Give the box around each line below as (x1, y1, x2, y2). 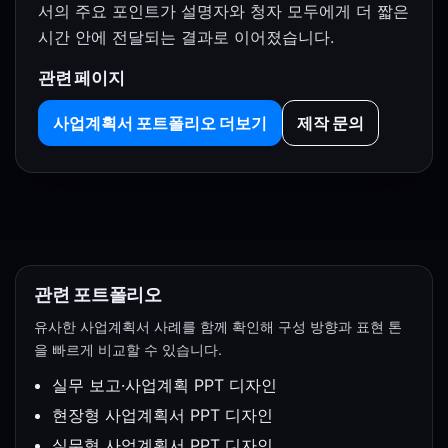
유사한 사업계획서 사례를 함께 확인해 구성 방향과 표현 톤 (34, 318, 402, 336)
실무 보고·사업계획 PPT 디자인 (52, 375, 277, 396)
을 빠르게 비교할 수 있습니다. (34, 341, 222, 359)
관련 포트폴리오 (34, 284, 162, 306)
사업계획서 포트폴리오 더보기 (53, 113, 267, 134)
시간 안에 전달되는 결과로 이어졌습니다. (38, 27, 334, 48)
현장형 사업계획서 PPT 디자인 (52, 405, 273, 426)
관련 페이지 (38, 67, 125, 89)
